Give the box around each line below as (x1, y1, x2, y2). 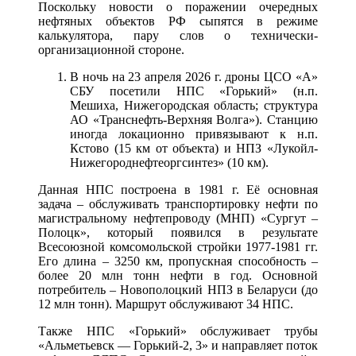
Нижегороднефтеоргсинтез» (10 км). (70, 155, 269, 169)
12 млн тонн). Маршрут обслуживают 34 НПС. (38, 296, 293, 311)
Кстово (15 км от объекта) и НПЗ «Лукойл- (70, 141, 318, 155)
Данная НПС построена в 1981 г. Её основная (38, 182, 318, 196)
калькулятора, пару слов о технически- (38, 28, 318, 42)
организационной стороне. (38, 42, 184, 56)
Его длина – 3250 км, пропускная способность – (38, 253, 318, 268)
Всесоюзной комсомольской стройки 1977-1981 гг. (38, 239, 318, 253)
